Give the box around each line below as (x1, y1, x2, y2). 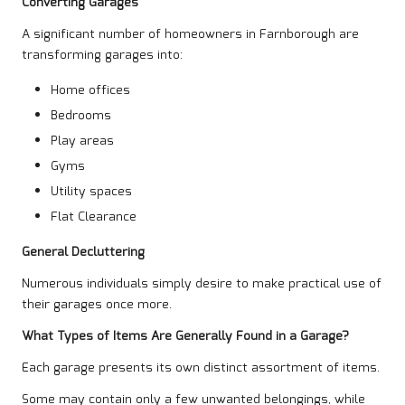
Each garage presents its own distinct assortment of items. (22, 358, 380, 379)
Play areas (51, 131, 114, 152)
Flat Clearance (51, 207, 137, 228)
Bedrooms (51, 105, 111, 126)
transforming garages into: (22, 44, 183, 65)
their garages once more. (22, 295, 172, 316)
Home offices (51, 80, 130, 100)
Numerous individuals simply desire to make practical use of (22, 274, 381, 295)
